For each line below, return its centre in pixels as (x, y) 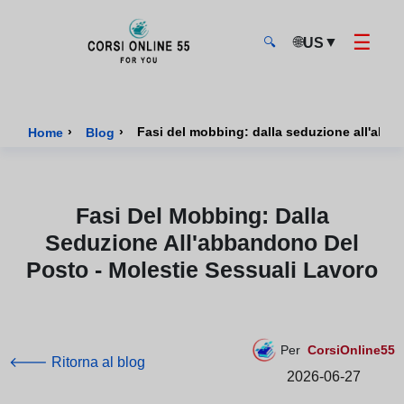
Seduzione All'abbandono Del (202, 243)
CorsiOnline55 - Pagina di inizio (128, 81)
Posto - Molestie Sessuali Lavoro (202, 270)
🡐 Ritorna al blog (77, 362)
